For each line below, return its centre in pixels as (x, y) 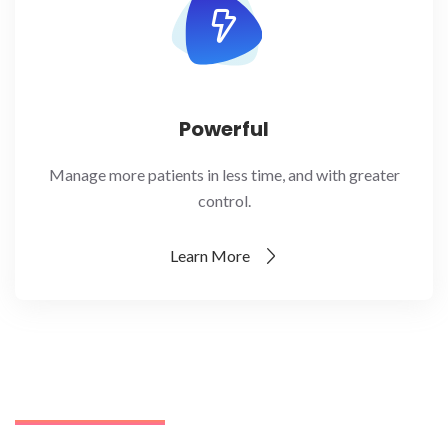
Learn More (211, 255)
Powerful (224, 128)
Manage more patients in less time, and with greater (224, 174)
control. (224, 200)
